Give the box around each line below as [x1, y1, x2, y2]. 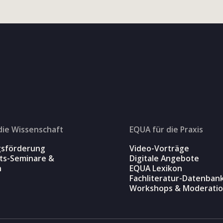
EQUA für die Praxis [129, 124, 203, 135]
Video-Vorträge [129, 143, 189, 154]
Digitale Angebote [129, 153, 199, 164]
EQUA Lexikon [129, 163, 182, 174]
